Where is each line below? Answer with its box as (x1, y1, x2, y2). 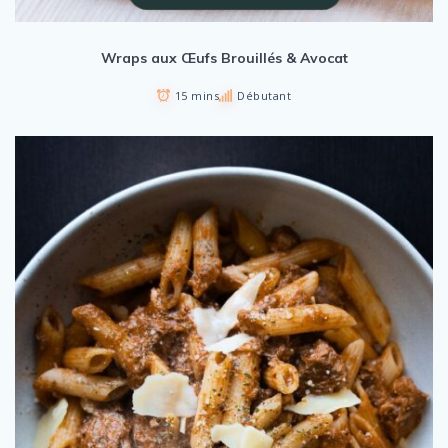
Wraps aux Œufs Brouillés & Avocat (100, 49, 348, 68)
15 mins (174, 88, 220, 104)
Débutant (237, 88, 292, 104)
